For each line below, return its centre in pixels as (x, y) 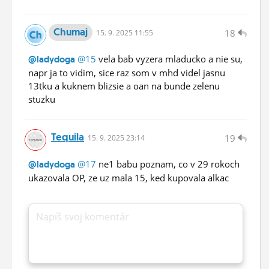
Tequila (68, 137)
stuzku (42, 99)
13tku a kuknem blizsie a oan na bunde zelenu (124, 86)
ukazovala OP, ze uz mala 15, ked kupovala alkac (128, 177)
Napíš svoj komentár (83, 216)
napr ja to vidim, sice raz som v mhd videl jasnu (127, 72)
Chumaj (71, 32)
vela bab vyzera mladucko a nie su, (169, 59)
